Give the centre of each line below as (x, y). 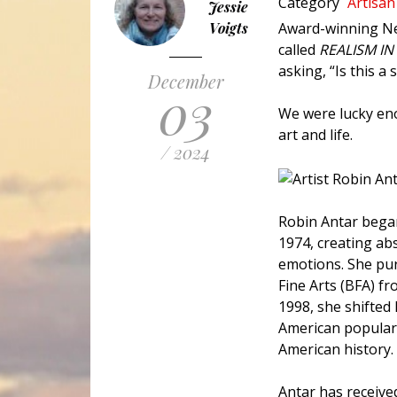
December (186, 82)
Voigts (228, 28)
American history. (336, 350)
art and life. (317, 135)
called (299, 50)
